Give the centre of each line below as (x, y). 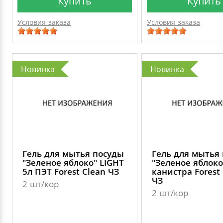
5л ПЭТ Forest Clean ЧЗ (71, 171)
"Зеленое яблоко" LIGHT (73, 163)
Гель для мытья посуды (73, 154)
